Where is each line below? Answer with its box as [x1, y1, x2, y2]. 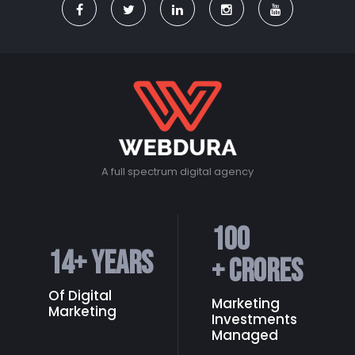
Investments [211, 310, 297, 329]
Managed [211, 326, 278, 345]
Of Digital [48, 286, 113, 305]
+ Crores [211, 253, 303, 291]
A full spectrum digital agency [101, 164, 254, 179]
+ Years [74, 245, 154, 283]
